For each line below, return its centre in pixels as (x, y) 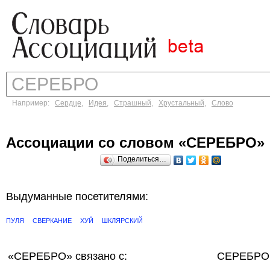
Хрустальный (181, 103)
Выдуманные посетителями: (77, 196)
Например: (33, 103)
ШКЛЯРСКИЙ (122, 221)
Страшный (133, 103)
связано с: (101, 256)
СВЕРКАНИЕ (52, 221)
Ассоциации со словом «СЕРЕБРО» (135, 143)
